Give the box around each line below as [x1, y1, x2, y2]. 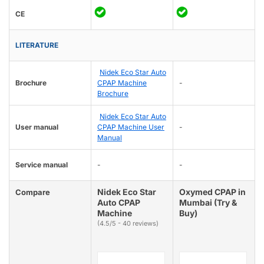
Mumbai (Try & [179, 197, 237, 208]
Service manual [15, 160, 68, 170]
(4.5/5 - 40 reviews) [97, 219, 159, 228]
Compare [15, 187, 50, 197]
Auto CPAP [97, 197, 140, 208]
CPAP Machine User [97, 123, 164, 132]
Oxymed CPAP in [179, 187, 246, 197]
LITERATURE [15, 41, 58, 50]
